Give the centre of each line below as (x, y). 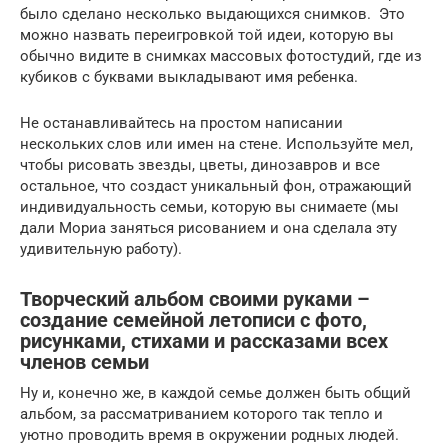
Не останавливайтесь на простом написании (181, 122)
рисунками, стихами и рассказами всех (204, 341)
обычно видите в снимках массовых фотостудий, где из (221, 55)
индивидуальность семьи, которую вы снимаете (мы (209, 206)
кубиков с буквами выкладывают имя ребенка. (189, 76)
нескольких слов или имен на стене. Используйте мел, (216, 143)
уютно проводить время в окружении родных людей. (209, 434)
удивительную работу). (101, 248)
